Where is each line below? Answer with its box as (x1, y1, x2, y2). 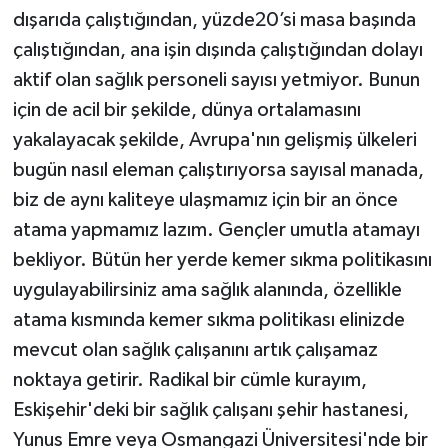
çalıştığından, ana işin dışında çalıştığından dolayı (12, 40, 423, 61)
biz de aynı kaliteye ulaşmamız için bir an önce (12, 190, 398, 211)
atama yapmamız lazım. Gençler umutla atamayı (12, 220, 420, 241)
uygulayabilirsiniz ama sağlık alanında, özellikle (12, 280, 402, 301)
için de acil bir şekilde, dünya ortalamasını (12, 100, 361, 121)
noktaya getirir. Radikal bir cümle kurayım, (12, 370, 367, 391)
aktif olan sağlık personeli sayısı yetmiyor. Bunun (12, 70, 420, 91)
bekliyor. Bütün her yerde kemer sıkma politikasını (12, 250, 432, 271)
